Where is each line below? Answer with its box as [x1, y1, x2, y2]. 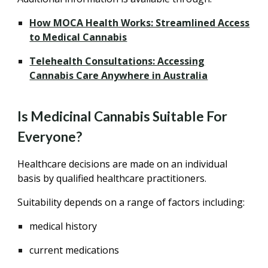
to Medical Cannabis [29, 31, 127, 44]
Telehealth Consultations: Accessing [29, 54, 205, 68]
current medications [29, 243, 120, 257]
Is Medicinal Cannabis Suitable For [17, 108, 228, 124]
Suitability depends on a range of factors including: [17, 196, 245, 209]
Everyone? [17, 129, 83, 145]
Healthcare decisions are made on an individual [17, 157, 228, 170]
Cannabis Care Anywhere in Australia [29, 69, 208, 82]
